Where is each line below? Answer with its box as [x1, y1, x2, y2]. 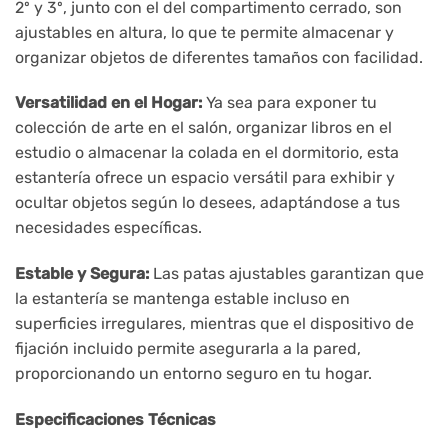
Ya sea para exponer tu [202, 93, 377, 113]
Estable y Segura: [15, 264, 149, 284]
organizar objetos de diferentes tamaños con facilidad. [15, 47, 423, 67]
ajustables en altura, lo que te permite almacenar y [15, 22, 394, 42]
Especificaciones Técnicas [15, 409, 216, 429]
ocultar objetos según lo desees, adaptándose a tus [15, 193, 400, 213]
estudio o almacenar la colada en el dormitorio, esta [15, 143, 399, 163]
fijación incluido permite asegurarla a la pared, [15, 339, 361, 359]
